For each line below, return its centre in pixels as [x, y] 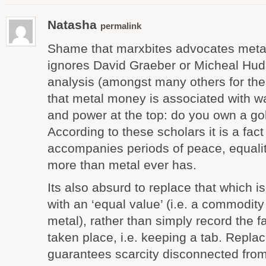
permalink [121, 26]
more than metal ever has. [122, 165]
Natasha [74, 25]
